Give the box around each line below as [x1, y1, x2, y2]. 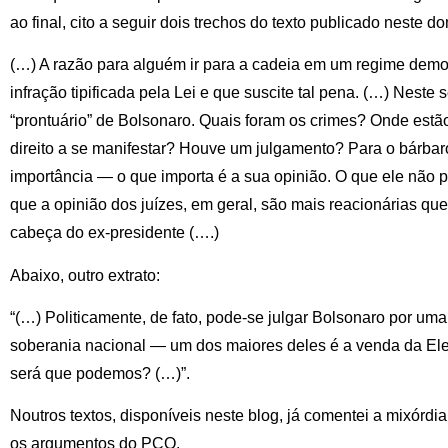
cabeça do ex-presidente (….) [10, 224, 219, 242]
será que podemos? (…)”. [10, 365, 190, 383]
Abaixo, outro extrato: [10, 266, 160, 284]
